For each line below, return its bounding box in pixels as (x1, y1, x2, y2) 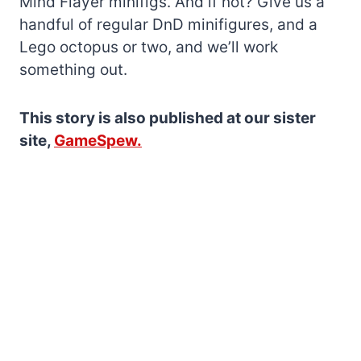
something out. (19, 60, 127, 79)
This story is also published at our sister (19, 108, 316, 127)
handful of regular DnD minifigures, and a (19, 15, 317, 34)
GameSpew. (54, 131, 142, 150)
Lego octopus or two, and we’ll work (19, 37, 278, 56)
